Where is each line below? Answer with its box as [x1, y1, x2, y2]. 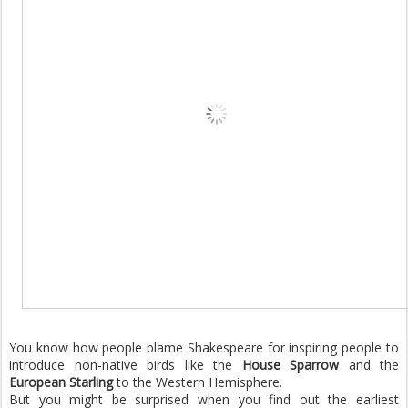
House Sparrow [241, 355, 339, 373]
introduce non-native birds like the [9, 355, 242, 373]
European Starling [9, 372, 113, 391]
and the [339, 355, 399, 373]
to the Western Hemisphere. [113, 372, 282, 391]
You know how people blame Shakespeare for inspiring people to [9, 338, 399, 356]
